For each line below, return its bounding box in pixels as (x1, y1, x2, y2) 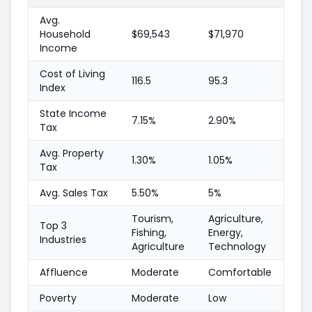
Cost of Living (40, 66, 105, 81)
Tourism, (132, 211, 173, 226)
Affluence (40, 265, 88, 279)
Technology (208, 239, 266, 253)
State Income (40, 106, 107, 120)
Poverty (40, 290, 77, 305)
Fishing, (132, 225, 166, 240)
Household (40, 26, 91, 41)
